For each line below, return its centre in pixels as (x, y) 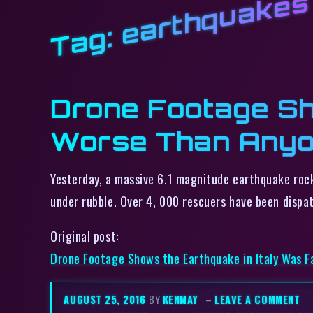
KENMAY (180, 300)
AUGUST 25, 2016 (107, 300)
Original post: (85, 236)
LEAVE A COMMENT (257, 300)
